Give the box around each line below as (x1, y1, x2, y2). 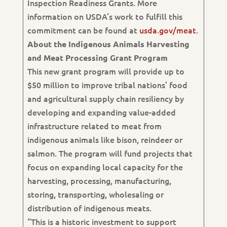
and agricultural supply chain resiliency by (27, 93, 184, 104)
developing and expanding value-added (27, 106, 176, 118)
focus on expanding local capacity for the (27, 161, 183, 172)
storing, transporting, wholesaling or (27, 188, 164, 200)
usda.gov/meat (139, 24, 196, 35)
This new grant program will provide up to (27, 65, 184, 77)
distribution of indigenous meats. (27, 202, 152, 213)
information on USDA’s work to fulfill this (27, 11, 182, 22)
